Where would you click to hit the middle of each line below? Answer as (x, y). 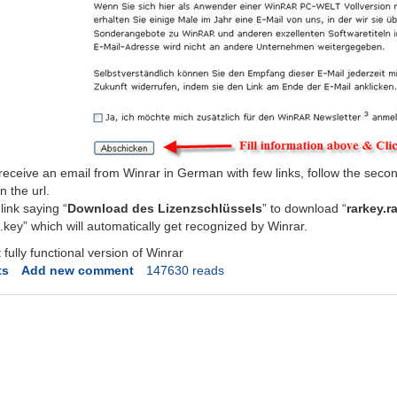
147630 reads (185, 271)
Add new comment (77, 271)
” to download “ (305, 209)
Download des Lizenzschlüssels (165, 209)
